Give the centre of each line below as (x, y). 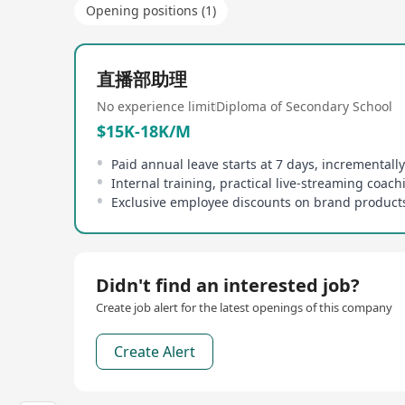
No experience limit (156, 106)
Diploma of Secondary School (304, 106)
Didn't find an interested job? (228, 285)
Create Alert (155, 352)
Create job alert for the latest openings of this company (244, 307)
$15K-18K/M (144, 131)
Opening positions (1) (151, 10)
